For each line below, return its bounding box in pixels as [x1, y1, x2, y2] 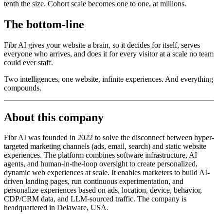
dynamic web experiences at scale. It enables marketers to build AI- [4, 168, 210, 177]
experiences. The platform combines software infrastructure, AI [4, 151, 197, 160]
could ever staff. [4, 58, 53, 67]
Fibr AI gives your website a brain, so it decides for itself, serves [4, 40, 200, 49]
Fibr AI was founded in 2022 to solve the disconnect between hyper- [4, 133, 214, 142]
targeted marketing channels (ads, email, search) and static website [4, 142, 206, 151]
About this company [4, 110, 104, 124]
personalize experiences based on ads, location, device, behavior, [4, 186, 202, 195]
